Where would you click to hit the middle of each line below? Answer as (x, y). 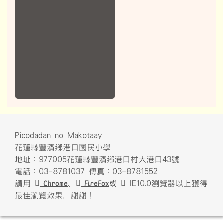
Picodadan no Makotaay (58, 136)
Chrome (54, 183)
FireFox (95, 183)
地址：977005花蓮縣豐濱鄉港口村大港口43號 (97, 160)
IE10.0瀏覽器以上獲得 (167, 183)
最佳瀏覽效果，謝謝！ (55, 195)
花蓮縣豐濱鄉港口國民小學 (63, 148)
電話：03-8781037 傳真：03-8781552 (86, 171)
